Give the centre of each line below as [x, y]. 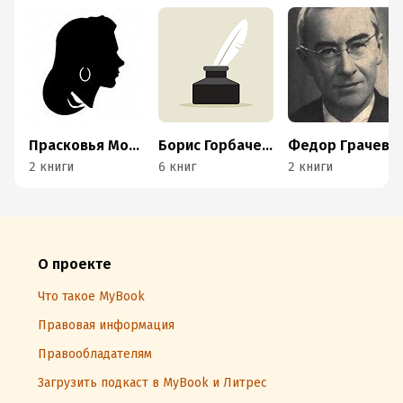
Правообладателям [95, 354]
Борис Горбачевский [267, 145]
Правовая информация [106, 325]
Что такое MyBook [91, 296]
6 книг [177, 167]
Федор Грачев [339, 145]
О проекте [75, 264]
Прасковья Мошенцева [134, 145]
